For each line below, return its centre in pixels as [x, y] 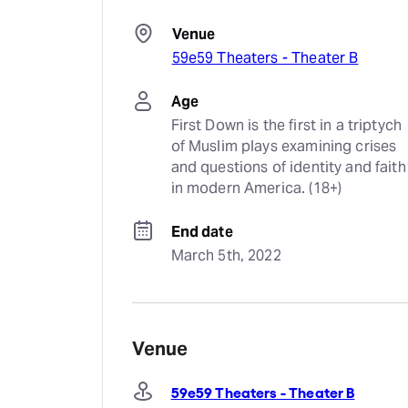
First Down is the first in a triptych [286, 125]
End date [202, 232]
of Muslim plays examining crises [284, 146]
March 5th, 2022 [226, 255]
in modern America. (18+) [256, 188]
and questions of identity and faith [288, 167]
